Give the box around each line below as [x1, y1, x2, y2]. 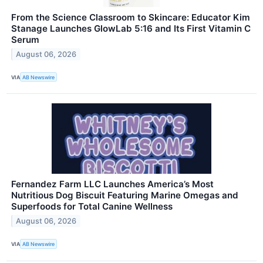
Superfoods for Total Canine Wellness [11, 201, 173, 213]
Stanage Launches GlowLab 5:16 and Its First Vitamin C [11, 23, 251, 35]
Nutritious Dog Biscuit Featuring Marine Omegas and [11, 190, 238, 201]
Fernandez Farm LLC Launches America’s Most [11, 178, 214, 190]
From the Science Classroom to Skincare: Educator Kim [11, 12, 250, 23]
